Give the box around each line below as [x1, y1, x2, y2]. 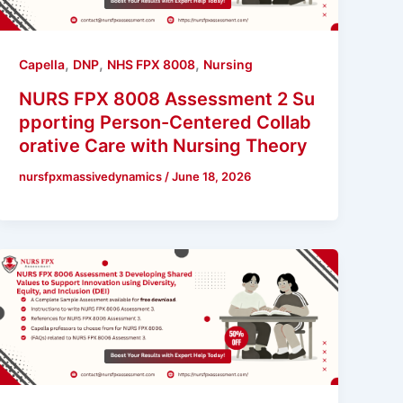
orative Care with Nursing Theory [19, 135, 309, 157]
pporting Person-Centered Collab [19, 112, 312, 134]
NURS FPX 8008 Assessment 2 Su [19, 88, 316, 111]
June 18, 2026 [172, 169, 252, 184]
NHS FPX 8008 [107, 57, 196, 73]
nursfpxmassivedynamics [19, 169, 166, 184]
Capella [19, 57, 66, 73]
